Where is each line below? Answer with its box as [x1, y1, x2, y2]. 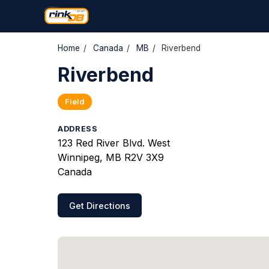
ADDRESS [58, 124, 98, 133]
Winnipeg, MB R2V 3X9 [58, 151, 164, 163]
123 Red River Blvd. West [58, 137, 170, 149]
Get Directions [69, 200, 131, 211]
